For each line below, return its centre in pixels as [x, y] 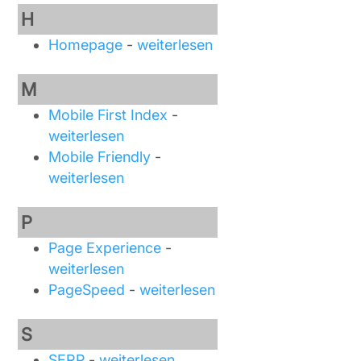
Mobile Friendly [100, 157]
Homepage [86, 45]
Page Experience [105, 248]
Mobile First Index [108, 115]
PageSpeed [87, 290]
